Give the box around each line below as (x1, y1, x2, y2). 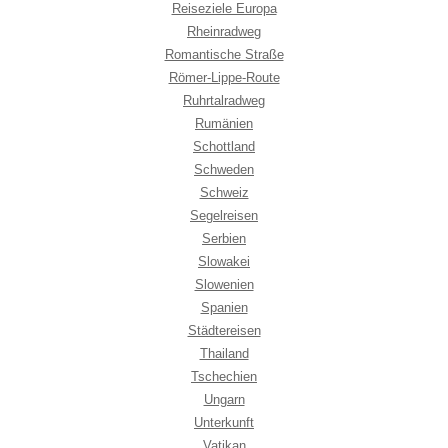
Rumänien (195, 115, 253, 131)
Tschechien (191, 368, 257, 384)
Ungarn (203, 391, 245, 407)
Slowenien (194, 276, 254, 292)
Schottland (193, 138, 255, 154)
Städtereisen (187, 322, 261, 338)
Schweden (194, 161, 254, 177)
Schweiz (199, 184, 249, 200)
